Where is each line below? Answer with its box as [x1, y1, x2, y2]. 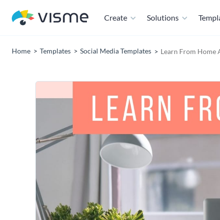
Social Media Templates [80, 47, 151, 55]
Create [104, 13, 127, 22]
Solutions [147, 13, 179, 22]
